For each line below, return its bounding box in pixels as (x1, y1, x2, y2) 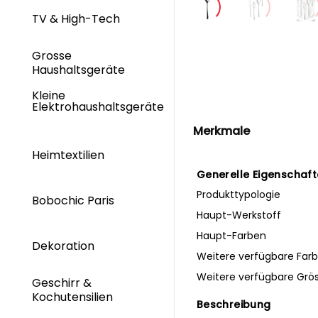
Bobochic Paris (32, 192, 114, 209)
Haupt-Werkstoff (196, 207, 281, 222)
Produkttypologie (196, 187, 280, 202)
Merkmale (192, 122, 250, 139)
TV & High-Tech (32, 10, 123, 27)
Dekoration (32, 237, 97, 254)
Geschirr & (32, 275, 92, 292)
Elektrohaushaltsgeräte (32, 99, 164, 116)
